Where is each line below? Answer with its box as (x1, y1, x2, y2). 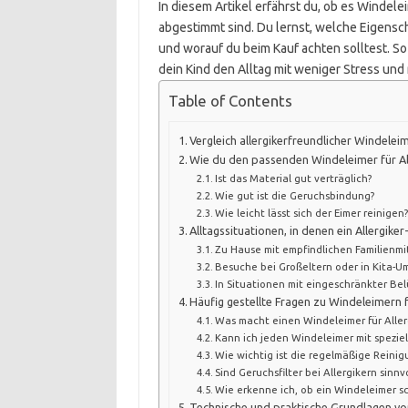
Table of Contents (168, 92, 292, 110)
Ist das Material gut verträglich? (215, 172, 372, 185)
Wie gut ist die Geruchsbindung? (215, 189, 375, 202)
